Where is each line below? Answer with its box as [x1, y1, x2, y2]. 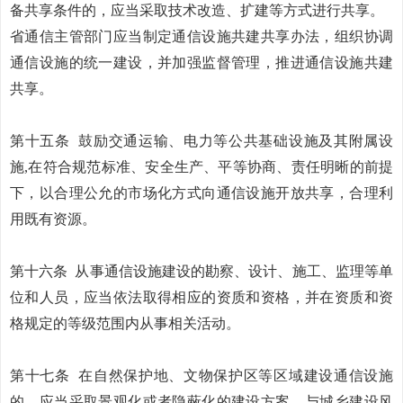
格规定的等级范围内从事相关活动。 [10, 316, 240, 331]
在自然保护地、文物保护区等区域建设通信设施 [78, 368, 394, 383]
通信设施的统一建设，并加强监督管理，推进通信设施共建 [10, 55, 393, 70]
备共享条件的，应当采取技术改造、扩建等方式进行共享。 [10, 3, 384, 18]
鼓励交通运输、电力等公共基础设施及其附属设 [78, 133, 394, 148]
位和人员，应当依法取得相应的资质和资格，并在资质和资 [10, 290, 393, 305]
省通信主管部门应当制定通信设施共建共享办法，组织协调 [10, 29, 393, 44]
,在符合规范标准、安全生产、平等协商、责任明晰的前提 [24, 159, 394, 175]
